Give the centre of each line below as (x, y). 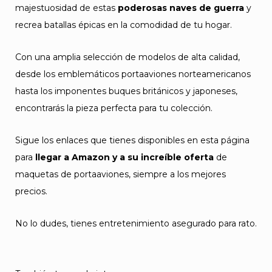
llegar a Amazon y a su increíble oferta (124, 157)
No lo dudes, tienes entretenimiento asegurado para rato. (136, 223)
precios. (31, 191)
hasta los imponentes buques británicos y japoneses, (126, 91)
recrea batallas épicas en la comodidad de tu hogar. (124, 25)
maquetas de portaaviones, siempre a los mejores (121, 174)
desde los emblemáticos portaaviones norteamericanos (133, 74)
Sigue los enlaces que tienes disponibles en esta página (132, 140)
